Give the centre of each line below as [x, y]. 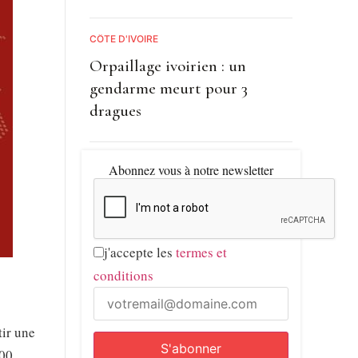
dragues [115, 110]
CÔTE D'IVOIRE [123, 38]
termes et [201, 252]
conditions [123, 275]
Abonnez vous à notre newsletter [191, 169]
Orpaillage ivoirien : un [167, 66]
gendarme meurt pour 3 [168, 88]
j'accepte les [139, 252]
